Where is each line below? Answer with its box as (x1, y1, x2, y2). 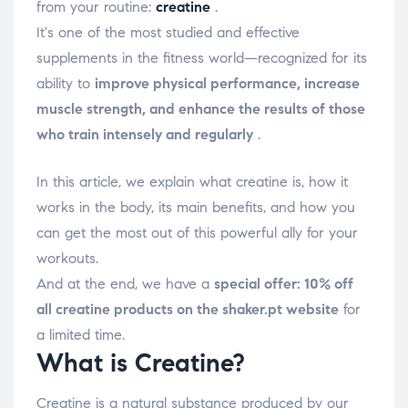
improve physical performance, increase (95, 75, 360, 93)
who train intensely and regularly (36, 126, 253, 144)
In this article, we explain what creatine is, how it (36, 173, 348, 191)
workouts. (36, 250, 98, 268)
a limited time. (36, 326, 129, 344)
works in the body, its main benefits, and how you (36, 199, 355, 217)
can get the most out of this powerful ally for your (36, 224, 358, 242)
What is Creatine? (36, 347, 245, 380)
